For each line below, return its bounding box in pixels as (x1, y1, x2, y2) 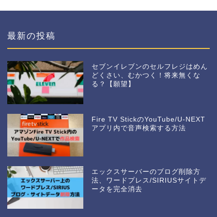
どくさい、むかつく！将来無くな (92, 72, 201, 79)
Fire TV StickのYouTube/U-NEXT (92, 115, 206, 123)
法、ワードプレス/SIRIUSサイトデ (92, 176, 207, 184)
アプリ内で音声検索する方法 (92, 124, 186, 132)
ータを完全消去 (92, 185, 143, 193)
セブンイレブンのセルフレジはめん (92, 63, 208, 71)
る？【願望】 (92, 80, 136, 88)
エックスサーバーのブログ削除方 (92, 168, 201, 175)
